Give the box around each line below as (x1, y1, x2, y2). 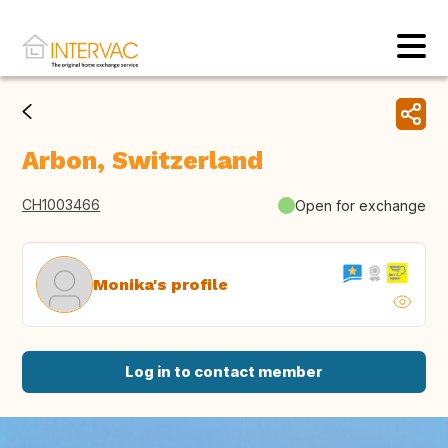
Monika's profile (93, 274, 228, 294)
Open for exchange (295, 196, 426, 214)
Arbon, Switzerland (22, 146, 263, 176)
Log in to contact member (125, 362, 323, 382)
